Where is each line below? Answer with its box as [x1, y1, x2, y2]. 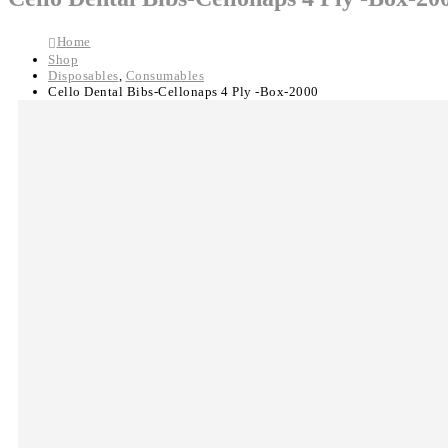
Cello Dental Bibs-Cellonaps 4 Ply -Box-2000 [48, 84, 319, 100]
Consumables [125, 68, 204, 84]
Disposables [48, 68, 119, 84]
